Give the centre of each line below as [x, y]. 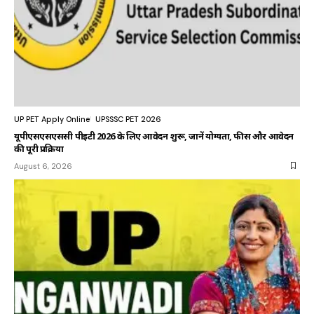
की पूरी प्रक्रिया [39, 148]
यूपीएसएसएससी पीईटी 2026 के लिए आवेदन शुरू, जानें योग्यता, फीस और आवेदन [154, 136]
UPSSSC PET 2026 [128, 119]
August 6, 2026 [43, 166]
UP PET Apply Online [52, 119]
